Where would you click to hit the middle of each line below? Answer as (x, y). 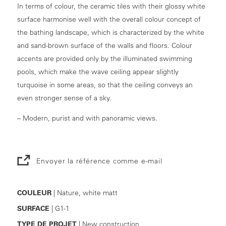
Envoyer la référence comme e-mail (99, 161)
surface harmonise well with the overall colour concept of (109, 19)
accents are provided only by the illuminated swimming (104, 58)
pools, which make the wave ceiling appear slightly (98, 71)
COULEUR (34, 192)
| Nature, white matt (84, 192)
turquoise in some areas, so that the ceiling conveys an (105, 84)
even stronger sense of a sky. (64, 98)
